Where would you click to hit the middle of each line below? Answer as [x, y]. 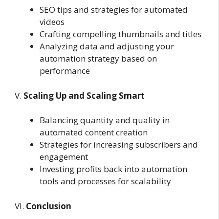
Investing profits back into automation [113, 169]
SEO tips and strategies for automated [114, 10]
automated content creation [94, 132]
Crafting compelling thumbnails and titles [120, 34]
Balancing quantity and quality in [105, 120]
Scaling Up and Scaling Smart [84, 95]
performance [65, 71]
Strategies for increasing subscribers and [119, 144]
